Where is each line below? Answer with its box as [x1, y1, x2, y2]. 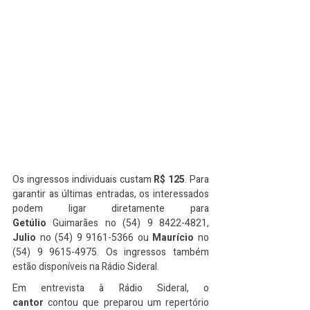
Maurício [152, 230, 194, 245]
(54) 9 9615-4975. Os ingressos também [12, 245, 209, 259]
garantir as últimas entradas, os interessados [12, 187, 209, 201]
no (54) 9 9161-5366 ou [36, 230, 153, 245]
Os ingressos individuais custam [12, 172, 154, 187]
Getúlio [12, 216, 46, 230]
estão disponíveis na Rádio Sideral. [12, 259, 159, 274]
